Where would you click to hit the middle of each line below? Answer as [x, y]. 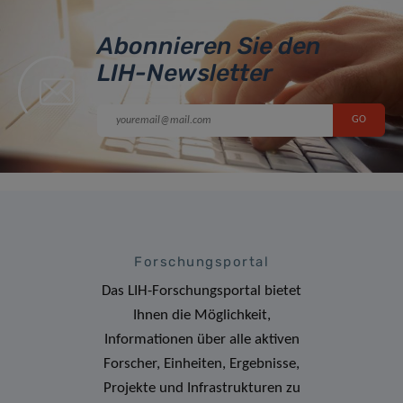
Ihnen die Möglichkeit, [201, 315]
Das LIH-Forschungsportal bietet [201, 291]
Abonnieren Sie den [209, 45]
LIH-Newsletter [185, 72]
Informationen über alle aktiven [201, 339]
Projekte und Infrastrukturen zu [201, 388]
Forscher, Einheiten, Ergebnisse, [201, 363]
